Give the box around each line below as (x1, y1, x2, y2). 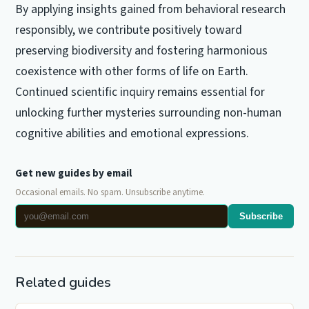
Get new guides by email (15, 166, 132, 181)
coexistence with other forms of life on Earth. (15, 63, 249, 81)
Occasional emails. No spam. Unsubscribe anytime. (15, 186, 206, 199)
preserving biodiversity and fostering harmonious (15, 42, 268, 60)
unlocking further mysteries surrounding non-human (15, 104, 282, 122)
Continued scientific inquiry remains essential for (15, 83, 266, 101)
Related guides (15, 273, 112, 292)
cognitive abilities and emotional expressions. (15, 125, 250, 143)
